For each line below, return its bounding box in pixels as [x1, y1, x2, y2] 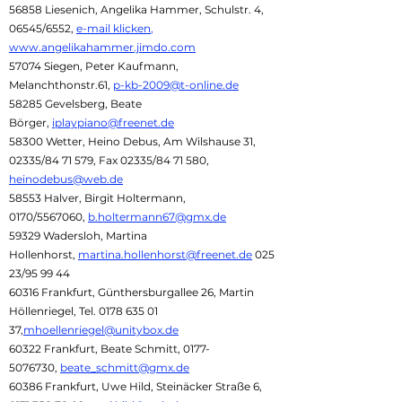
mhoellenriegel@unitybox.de [23, 323, 179, 336]
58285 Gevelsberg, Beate [9, 97, 142, 110]
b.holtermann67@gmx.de [88, 210, 226, 223]
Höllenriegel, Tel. [9, 304, 99, 318]
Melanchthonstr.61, [9, 78, 113, 92]
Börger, [9, 116, 52, 129]
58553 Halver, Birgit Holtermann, [9, 191, 186, 205]
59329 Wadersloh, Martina [9, 229, 147, 242]
